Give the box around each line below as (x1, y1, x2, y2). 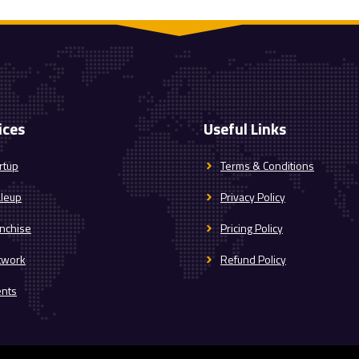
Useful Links (204, 116, 286, 142)
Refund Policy (220, 251, 286, 268)
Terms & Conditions (220, 157, 314, 175)
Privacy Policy (220, 188, 285, 206)
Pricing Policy (220, 220, 283, 237)
